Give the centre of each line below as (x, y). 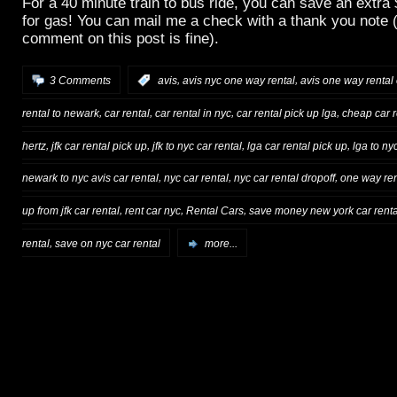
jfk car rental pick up (99, 146)
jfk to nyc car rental (197, 146)
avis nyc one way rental (239, 80)
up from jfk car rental (71, 211)
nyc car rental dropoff (284, 179)
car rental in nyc (193, 113)
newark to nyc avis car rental (90, 179)
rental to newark (61, 113)
